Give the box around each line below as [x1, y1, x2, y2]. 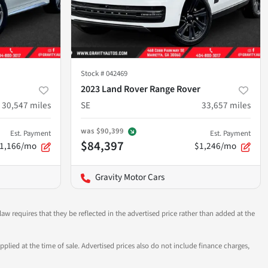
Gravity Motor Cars [95, 170, 165, 184]
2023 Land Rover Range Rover [81, 83, 200, 96]
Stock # [81, 68, 106, 80]
